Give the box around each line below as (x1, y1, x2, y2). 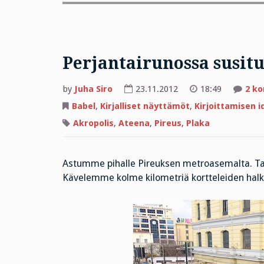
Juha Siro (74, 84, 113, 95)
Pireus (154, 117, 181, 128)
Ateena (118, 117, 150, 128)
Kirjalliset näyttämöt (100, 101, 190, 112)
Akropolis (72, 117, 114, 128)
